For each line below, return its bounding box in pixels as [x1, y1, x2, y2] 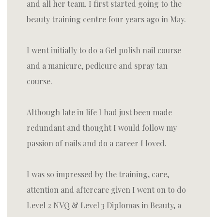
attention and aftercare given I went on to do [27, 185, 186, 195]
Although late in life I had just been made [27, 107, 172, 117]
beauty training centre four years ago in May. [27, 14, 186, 24]
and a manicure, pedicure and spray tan [27, 61, 168, 71]
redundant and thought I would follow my [27, 123, 177, 133]
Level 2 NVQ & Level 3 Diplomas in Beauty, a [27, 200, 181, 210]
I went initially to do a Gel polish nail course [27, 45, 181, 55]
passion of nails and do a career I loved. [27, 138, 167, 148]
